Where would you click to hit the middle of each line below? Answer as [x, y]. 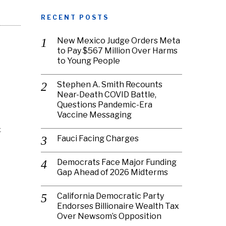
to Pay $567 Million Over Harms [117, 51]
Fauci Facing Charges [98, 138]
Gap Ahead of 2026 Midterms [112, 172]
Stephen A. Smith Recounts [110, 84]
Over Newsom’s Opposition [109, 216]
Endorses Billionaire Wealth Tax [118, 206]
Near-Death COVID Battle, [107, 95]
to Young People [89, 61]
